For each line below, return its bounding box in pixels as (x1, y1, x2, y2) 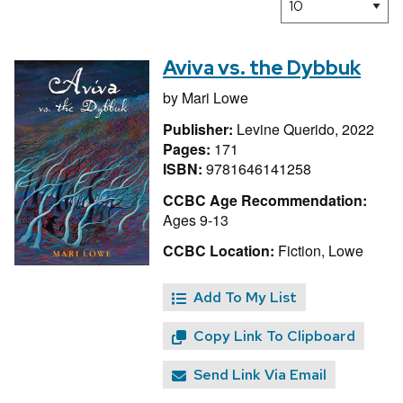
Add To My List (193, 288, 297, 308)
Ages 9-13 (163, 209, 228, 230)
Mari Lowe (182, 87, 248, 109)
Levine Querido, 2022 (237, 118, 374, 139)
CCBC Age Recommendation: (163, 189, 367, 210)
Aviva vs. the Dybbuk (163, 55, 361, 82)
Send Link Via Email (193, 365, 327, 385)
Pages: (163, 138, 214, 159)
